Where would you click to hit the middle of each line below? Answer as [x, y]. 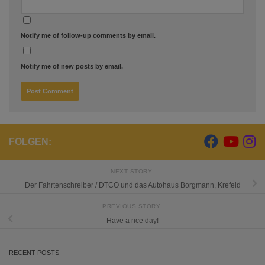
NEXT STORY [132, 171]
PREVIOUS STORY [132, 206]
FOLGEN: [30, 141]
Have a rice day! [132, 220]
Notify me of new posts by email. [72, 66]
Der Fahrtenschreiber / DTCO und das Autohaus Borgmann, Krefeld [132, 185]
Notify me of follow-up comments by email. [88, 35]
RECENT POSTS [34, 253]
